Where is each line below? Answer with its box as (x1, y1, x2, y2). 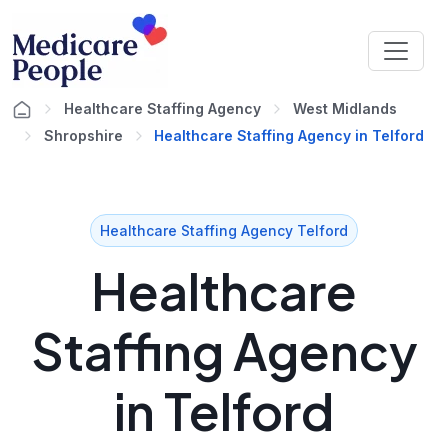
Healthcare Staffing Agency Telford (100, 221, 348, 239)
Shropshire (44, 127, 123, 144)
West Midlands (293, 100, 397, 117)
